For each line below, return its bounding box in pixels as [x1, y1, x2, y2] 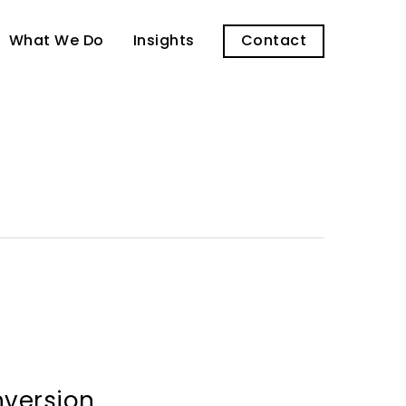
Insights [132, 30, 195, 51]
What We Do [8, 30, 104, 51]
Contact [240, 30, 306, 51]
